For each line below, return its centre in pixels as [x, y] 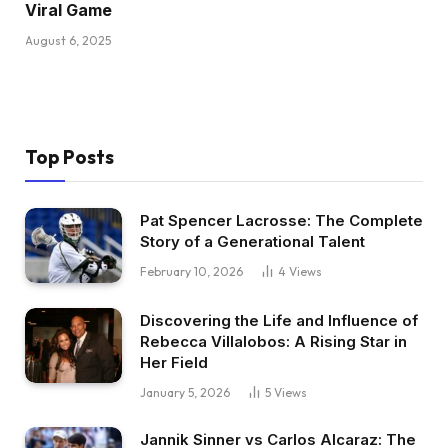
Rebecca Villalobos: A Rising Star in [273, 342]
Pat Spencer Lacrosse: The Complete [281, 221]
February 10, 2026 [191, 272]
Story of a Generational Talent [252, 242]
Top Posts [69, 157]
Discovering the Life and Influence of [279, 321]
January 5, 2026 [185, 393]
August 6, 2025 [68, 41]
